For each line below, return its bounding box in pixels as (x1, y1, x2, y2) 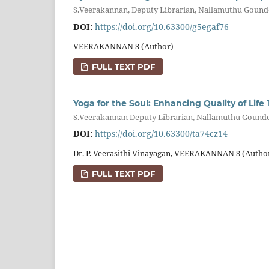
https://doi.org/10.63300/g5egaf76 (95, 20, 229, 32)
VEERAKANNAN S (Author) (73, 40, 174, 52)
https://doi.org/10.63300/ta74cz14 (95, 128, 228, 140)
